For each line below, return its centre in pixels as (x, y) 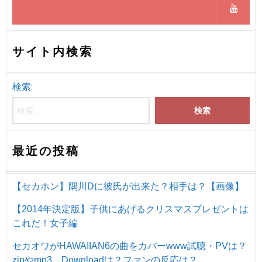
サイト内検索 (53, 51)
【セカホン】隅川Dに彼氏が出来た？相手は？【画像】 (128, 186)
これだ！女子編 (45, 223)
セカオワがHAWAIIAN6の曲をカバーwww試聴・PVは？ (130, 246)
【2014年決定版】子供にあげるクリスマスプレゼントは (130, 209)
